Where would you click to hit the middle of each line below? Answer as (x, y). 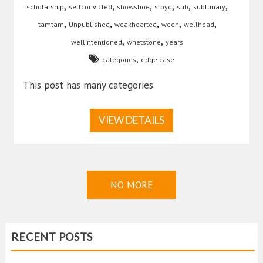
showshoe (133, 7)
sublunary (209, 7)
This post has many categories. (89, 85)
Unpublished (89, 25)
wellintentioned (97, 42)
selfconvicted (90, 7)
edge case (158, 60)
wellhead (199, 25)
